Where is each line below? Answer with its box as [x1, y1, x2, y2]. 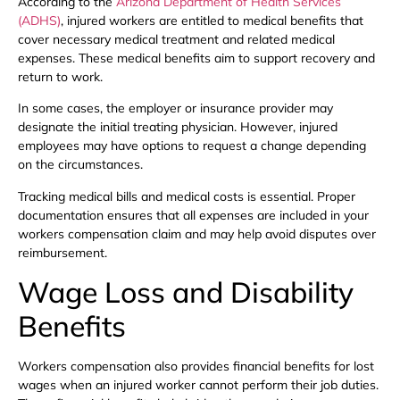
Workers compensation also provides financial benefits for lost [18, 357, 374, 374]
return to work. [18, 68, 103, 85]
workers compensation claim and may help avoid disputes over [18, 225, 376, 242]
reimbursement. [18, 244, 107, 261]
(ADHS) [18, 12, 61, 29]
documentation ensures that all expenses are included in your [18, 206, 369, 223]
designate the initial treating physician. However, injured [18, 119, 337, 136]
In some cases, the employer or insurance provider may [18, 100, 333, 117]
